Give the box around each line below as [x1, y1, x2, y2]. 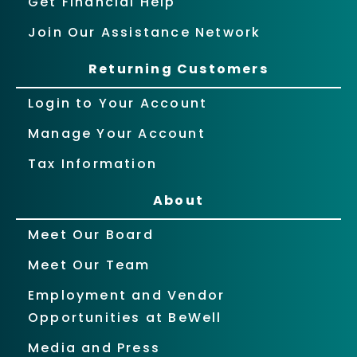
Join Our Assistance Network [28, 23, 261, 42]
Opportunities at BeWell [28, 308, 222, 328]
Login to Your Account [28, 94, 208, 113]
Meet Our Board [28, 226, 154, 245]
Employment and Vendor [28, 286, 226, 305]
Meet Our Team [28, 256, 151, 275]
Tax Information [28, 155, 157, 174]
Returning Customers [88, 60, 269, 79]
